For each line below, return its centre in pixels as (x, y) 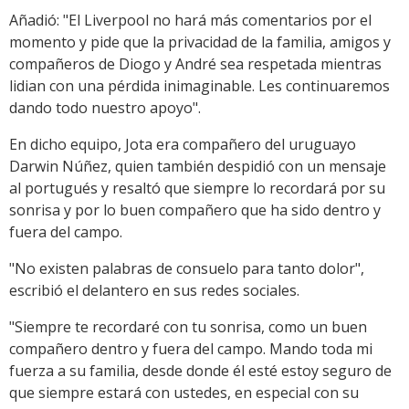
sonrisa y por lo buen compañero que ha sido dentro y (195, 210)
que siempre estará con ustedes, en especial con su (184, 392)
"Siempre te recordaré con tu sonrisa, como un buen (188, 326)
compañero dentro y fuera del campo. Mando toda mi (191, 348)
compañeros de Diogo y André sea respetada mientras (195, 63)
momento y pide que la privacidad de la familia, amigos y (200, 42)
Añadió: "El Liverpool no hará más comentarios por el (190, 20)
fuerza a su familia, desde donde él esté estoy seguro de (200, 370)
